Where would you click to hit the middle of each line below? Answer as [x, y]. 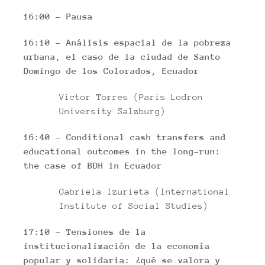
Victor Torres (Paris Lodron [131, 97]
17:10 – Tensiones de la [85, 232]
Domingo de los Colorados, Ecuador [112, 71]
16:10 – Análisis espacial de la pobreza [127, 42]
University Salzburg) [112, 111]
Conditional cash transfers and [146, 137]
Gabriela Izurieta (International [144, 191]
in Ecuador [135, 165]
